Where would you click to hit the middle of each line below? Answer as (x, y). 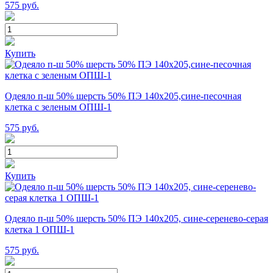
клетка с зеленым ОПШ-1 (58, 107)
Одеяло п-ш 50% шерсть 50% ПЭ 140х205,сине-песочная (123, 96)
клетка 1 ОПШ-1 (40, 229)
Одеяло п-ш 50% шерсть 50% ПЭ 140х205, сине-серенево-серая (136, 218)
